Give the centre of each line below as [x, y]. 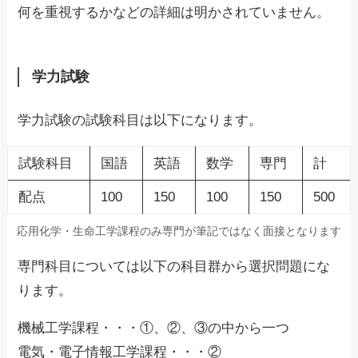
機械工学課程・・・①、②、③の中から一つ [154, 328]
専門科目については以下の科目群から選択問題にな [174, 267]
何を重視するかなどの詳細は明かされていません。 [174, 12]
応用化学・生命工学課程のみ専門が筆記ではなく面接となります [179, 232]
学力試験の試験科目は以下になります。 [140, 121]
